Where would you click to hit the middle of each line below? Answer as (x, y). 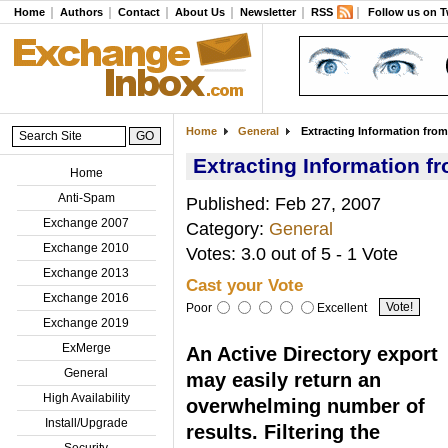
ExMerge (86, 347)
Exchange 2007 (86, 222)
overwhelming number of (305, 405)
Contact (139, 12)
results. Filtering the (283, 431)
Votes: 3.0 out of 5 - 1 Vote (292, 253)
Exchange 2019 (86, 322)
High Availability (86, 397)
